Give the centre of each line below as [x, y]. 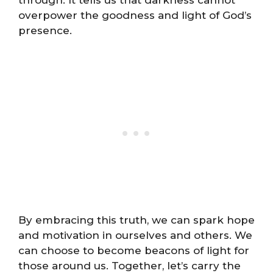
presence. [45, 30]
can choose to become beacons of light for [134, 250]
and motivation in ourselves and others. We [135, 235]
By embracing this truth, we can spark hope [136, 220]
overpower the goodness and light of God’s [135, 15]
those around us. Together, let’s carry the [129, 265]
